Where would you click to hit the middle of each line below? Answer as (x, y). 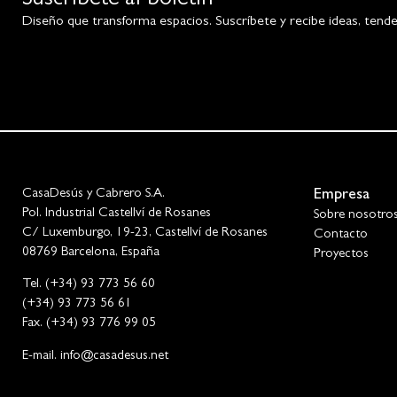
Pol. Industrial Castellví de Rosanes (117, 214)
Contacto (340, 236)
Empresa (341, 196)
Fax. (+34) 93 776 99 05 (89, 324)
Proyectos (341, 255)
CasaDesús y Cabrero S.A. (93, 195)
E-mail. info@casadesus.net (95, 356)
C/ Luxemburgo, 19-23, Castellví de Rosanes (145, 234)
